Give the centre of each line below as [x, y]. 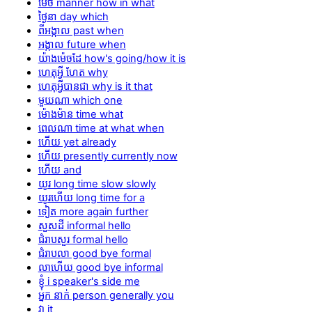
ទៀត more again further [93, 211]
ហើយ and [60, 170]
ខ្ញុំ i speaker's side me [89, 281]
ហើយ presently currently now [108, 156]
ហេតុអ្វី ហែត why [73, 72]
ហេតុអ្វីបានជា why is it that [95, 86]
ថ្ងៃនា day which [73, 16]
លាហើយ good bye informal [100, 267]
